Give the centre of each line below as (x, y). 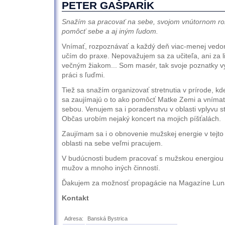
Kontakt (75, 198)
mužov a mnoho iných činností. (111, 168)
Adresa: (74, 219)
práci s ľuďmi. (83, 75)
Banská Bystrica (107, 219)
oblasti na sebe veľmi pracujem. (112, 143)
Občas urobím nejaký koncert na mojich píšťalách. (141, 119)
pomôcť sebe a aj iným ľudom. (110, 31)
